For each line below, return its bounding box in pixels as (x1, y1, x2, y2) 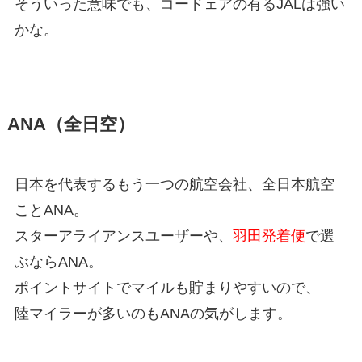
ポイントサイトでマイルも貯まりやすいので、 (14, 280, 320, 297)
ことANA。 (14, 202, 88, 219)
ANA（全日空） (6, 115, 135, 135)
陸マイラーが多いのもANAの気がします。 (14, 305, 292, 322)
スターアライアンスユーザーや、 (14, 228, 233, 245)
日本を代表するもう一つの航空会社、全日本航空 (14, 176, 335, 193)
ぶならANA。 (14, 254, 103, 271)
